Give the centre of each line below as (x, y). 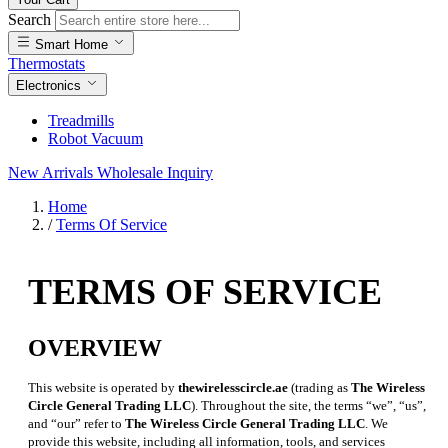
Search (29, 19)
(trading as (319, 387)
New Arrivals (52, 172)
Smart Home (71, 44)
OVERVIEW (95, 347)
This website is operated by (103, 387)
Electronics (50, 85)
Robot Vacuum (95, 138)
